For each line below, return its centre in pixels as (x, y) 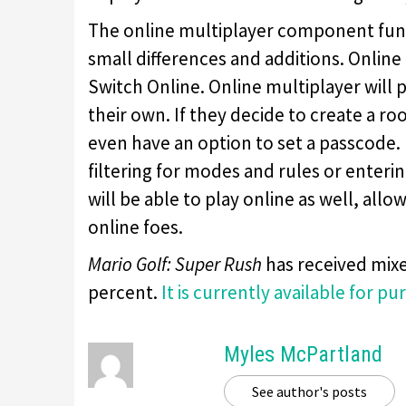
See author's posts (309, 391)
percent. (125, 292)
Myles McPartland (303, 354)
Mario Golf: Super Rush (175, 264)
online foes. (135, 227)
